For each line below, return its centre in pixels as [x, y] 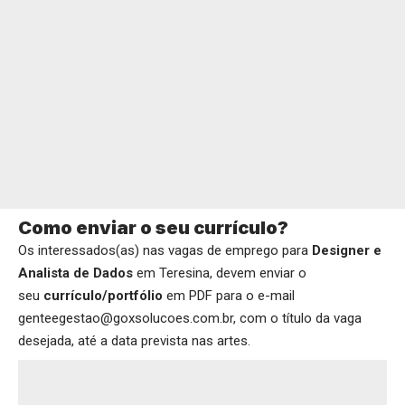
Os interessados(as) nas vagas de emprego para [165, 250]
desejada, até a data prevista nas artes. [134, 340]
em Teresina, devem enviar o [220, 273]
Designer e [347, 250]
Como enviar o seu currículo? [153, 227]
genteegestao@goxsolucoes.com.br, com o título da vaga [190, 318]
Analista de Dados [75, 273]
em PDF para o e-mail [229, 295]
